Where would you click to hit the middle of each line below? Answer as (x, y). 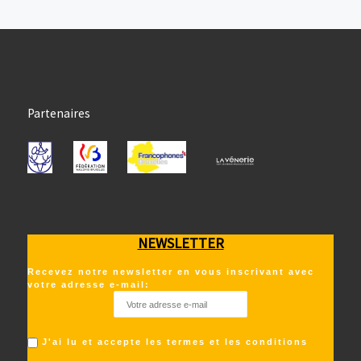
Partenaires (58, 113)
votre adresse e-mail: (88, 285)
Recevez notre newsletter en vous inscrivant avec (170, 272)
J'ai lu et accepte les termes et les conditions (174, 341)
